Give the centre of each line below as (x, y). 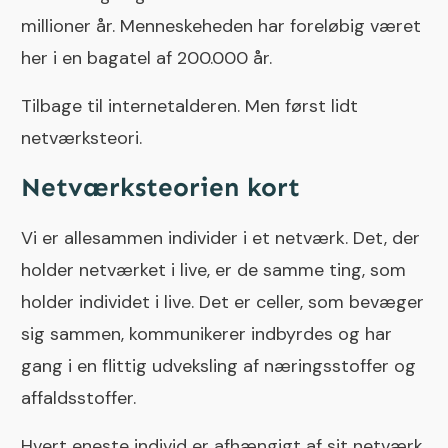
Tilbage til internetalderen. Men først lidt (189, 106)
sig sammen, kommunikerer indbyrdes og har (206, 334)
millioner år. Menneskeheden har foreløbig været (221, 26)
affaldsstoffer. (78, 398)
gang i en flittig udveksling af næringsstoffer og (218, 366)
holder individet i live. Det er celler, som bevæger (222, 302)
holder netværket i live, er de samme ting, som (213, 270)
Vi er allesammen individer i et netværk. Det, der (220, 238)
